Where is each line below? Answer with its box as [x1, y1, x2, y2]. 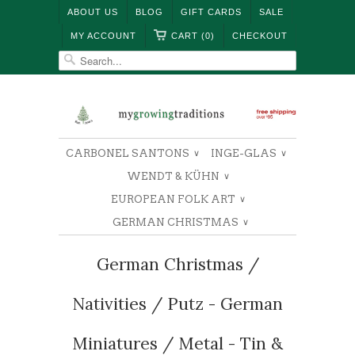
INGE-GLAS [210, 147, 279, 159]
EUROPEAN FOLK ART [111, 193, 238, 205]
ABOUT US [67, 7, 118, 17]
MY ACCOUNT [71, 31, 136, 40]
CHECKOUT [232, 31, 288, 40]
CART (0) [171, 31, 215, 40]
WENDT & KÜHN [127, 170, 222, 182]
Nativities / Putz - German [72, 293, 283, 315]
